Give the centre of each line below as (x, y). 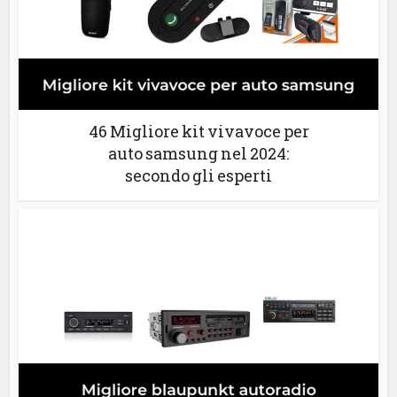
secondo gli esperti (198, 176)
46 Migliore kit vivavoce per (198, 132)
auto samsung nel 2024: (198, 154)
